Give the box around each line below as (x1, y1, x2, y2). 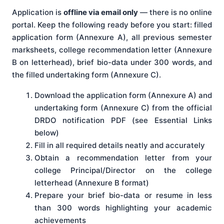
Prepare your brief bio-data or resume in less (34, 190, 212, 200)
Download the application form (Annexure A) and (34, 90, 212, 100)
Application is (12, 7, 63, 17)
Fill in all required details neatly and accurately (34, 140, 205, 150)
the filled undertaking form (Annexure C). (12, 70, 161, 80)
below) (34, 128, 59, 138)
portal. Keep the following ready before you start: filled (12, 20, 212, 30)
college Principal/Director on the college (34, 165, 212, 175)
